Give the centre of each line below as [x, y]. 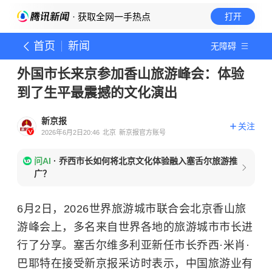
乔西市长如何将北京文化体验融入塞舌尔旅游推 [148, 161]
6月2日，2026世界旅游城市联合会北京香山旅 [132, 209]
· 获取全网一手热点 [110, 17]
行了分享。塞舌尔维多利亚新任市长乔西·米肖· [133, 245]
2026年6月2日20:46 [70, 132]
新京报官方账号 [142, 132]
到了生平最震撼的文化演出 [97, 93]
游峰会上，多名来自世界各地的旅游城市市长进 [135, 227]
